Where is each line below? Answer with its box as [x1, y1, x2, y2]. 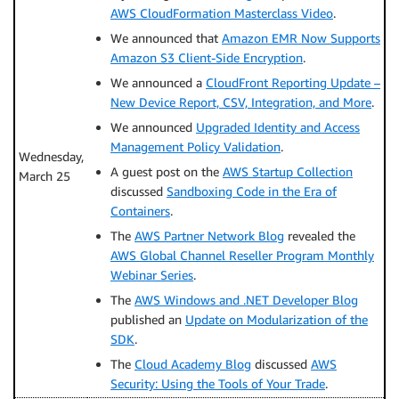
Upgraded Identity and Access [196, 119, 360, 134]
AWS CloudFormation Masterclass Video [110, 5, 333, 20]
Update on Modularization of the [185, 312, 368, 327]
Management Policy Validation [110, 139, 281, 154]
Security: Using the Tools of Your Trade [110, 376, 325, 391]
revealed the [284, 228, 355, 243]
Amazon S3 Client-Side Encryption [110, 50, 303, 65]
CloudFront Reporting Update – [206, 75, 380, 90]
